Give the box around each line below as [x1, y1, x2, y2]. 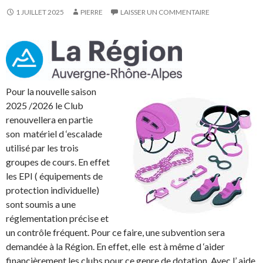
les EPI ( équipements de [6, 170, 103, 182]
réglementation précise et [6, 213, 109, 224]
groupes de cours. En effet [6, 156, 110, 168]
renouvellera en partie [6, 114, 95, 126]
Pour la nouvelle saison [6, 86, 96, 97]
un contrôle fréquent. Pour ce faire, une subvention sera [6, 227, 225, 238]
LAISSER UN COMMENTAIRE [120, 8, 210, 17]
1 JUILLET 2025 [16, 8, 64, 17]
